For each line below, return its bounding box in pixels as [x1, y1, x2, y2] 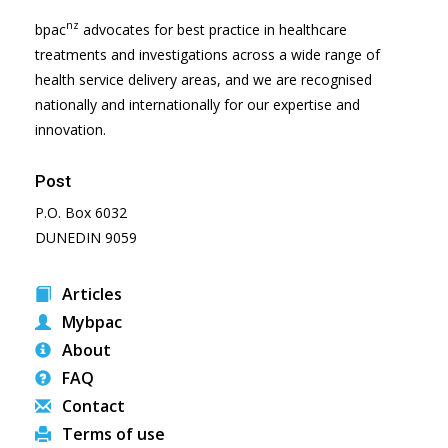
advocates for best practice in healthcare [79, 19, 347, 39]
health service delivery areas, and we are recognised [35, 69, 372, 89]
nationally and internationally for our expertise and [35, 94, 360, 114]
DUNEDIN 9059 [35, 227, 137, 247]
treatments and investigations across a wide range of [35, 44, 380, 64]
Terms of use [58, 422, 165, 445]
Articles [58, 282, 122, 305]
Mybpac [58, 310, 122, 333]
